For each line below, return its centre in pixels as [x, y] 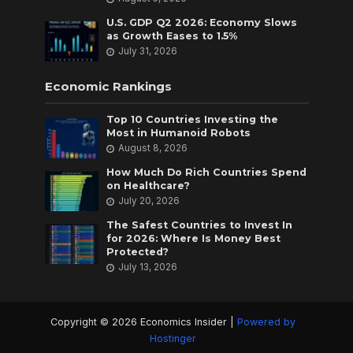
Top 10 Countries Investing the [193, 119]
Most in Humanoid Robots [179, 132]
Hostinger [173, 338]
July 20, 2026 [149, 201]
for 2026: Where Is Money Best [194, 238]
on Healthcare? [149, 185]
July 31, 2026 [148, 51]
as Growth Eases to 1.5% [172, 35]
